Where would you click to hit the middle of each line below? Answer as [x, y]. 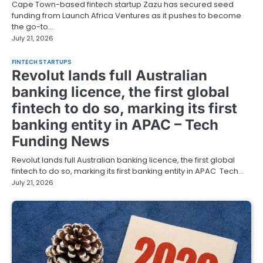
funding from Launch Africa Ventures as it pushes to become [127, 16]
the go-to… [33, 27]
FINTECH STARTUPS [42, 62]
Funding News [60, 141]
